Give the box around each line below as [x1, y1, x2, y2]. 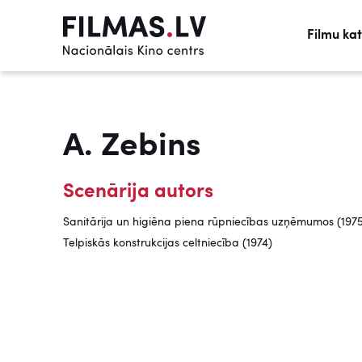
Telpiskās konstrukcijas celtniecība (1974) [63, 238, 272, 249]
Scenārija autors [63, 183, 213, 202]
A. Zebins [63, 131, 201, 163]
